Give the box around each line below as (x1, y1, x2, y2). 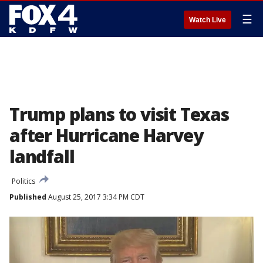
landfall (9, 144, 75, 168)
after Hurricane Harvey (9, 123, 203, 147)
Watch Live (189, 16, 226, 24)
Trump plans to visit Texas (9, 102, 229, 126)
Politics (12, 176, 35, 186)
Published (9, 192, 46, 202)
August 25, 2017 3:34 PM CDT (46, 192, 144, 202)
